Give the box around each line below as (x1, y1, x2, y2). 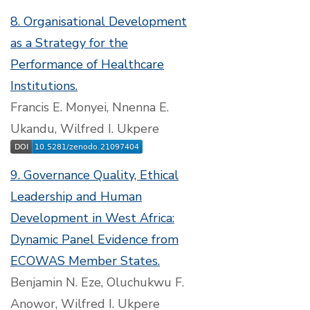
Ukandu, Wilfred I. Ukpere (10, 120, 159, 137)
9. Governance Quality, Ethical (10, 167, 179, 183)
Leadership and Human (10, 188, 142, 205)
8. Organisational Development (10, 13, 187, 30)
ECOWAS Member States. (10, 253, 160, 269)
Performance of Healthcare (10, 56, 164, 73)
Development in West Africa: (10, 210, 174, 226)
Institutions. (10, 77, 77, 94)
